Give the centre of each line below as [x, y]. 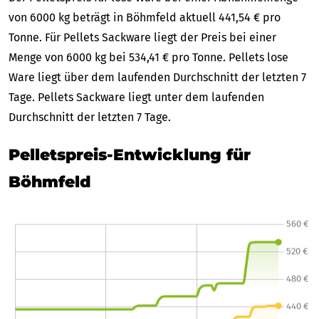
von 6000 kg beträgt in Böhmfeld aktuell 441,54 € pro [145, 17]
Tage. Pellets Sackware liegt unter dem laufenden [136, 97]
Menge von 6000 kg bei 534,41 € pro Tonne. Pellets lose [148, 57]
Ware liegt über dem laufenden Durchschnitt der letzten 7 [157, 77]
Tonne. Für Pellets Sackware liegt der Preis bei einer [142, 37]
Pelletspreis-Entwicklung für [130, 155]
